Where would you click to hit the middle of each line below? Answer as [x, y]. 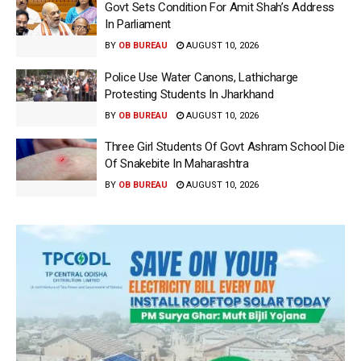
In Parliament [138, 25]
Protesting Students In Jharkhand [189, 94]
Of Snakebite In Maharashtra [177, 164]
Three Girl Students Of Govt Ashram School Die [225, 147]
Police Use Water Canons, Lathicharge [202, 77]
